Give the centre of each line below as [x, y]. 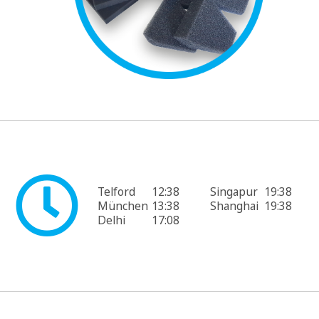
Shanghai [234, 206]
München [122, 206]
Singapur [234, 192]
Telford [116, 192]
